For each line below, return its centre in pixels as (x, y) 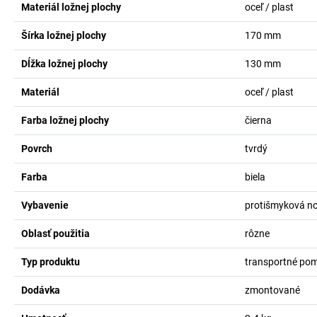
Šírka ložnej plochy (64, 35)
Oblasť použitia (56, 234)
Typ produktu (51, 262)
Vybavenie (45, 205)
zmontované (272, 290)
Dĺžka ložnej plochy (64, 64)
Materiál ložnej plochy (71, 7)
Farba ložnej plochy (65, 120)
